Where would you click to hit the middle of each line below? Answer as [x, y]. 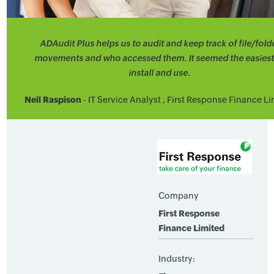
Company [178, 196]
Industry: [176, 259]
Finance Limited [191, 228]
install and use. [160, 73]
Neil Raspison [53, 100]
